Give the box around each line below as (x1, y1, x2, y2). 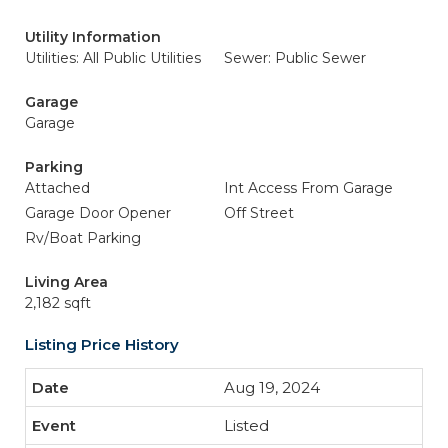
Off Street (224, 204, 294, 222)
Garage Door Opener (25, 204, 171, 222)
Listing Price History (25, 335, 179, 354)
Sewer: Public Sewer (224, 49, 366, 67)
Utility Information (25, 28, 161, 46)
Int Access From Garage (224, 179, 393, 197)
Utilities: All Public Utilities (25, 49, 201, 67)
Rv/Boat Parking (25, 229, 141, 247)
